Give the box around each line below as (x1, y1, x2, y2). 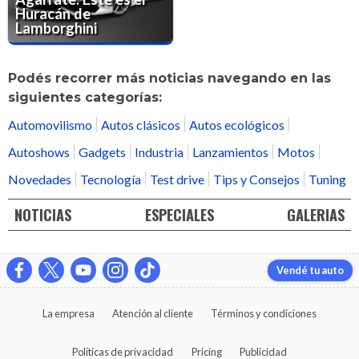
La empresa (42, 307, 95, 321)
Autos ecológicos (189, 116, 284, 132)
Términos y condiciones (211, 307, 317, 321)
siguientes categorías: (8, 90, 162, 106)
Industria (135, 143, 184, 159)
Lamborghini (15, 19, 98, 38)
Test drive (150, 171, 204, 187)
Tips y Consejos (213, 171, 300, 187)
